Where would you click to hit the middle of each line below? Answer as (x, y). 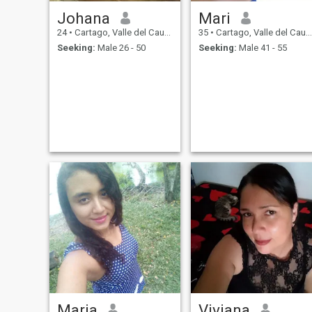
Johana (83, 18)
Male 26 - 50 (120, 48)
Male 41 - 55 (262, 48)
